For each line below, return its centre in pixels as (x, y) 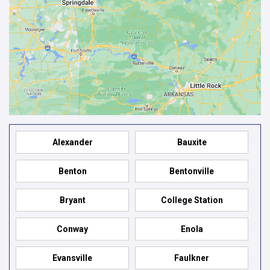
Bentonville (192, 171)
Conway (72, 229)
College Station (192, 200)
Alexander (72, 142)
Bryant (72, 200)
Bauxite (192, 142)
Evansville (72, 258)
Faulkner (192, 258)
